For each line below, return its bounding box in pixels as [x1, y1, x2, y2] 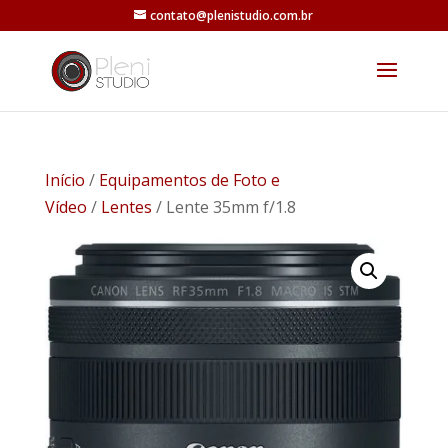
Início [44, 169, 85, 191]
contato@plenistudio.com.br [150, 7, 314, 24]
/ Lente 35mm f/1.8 [151, 196, 296, 218]
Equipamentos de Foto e [98, 169, 280, 191]
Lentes [100, 196, 152, 218]
